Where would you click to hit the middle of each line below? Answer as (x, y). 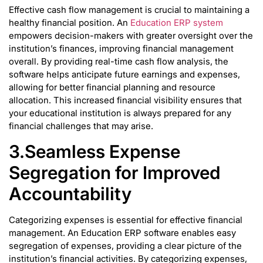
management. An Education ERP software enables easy (122, 233)
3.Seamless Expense (95, 152)
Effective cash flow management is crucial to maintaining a (129, 9)
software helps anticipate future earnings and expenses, (124, 74)
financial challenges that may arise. (82, 126)
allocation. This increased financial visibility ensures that (125, 100)
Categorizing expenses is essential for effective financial (126, 220)
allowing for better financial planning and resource (112, 87)
